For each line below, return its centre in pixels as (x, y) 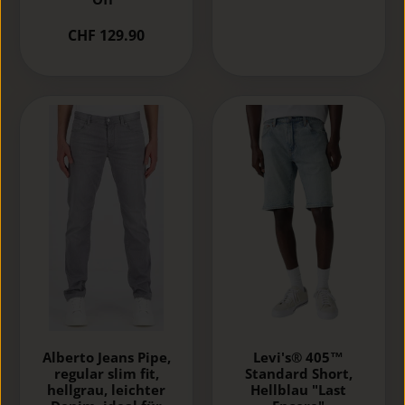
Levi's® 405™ (299, 358)
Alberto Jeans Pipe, (106, 358)
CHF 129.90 (107, 36)
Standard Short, (298, 374)
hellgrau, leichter (107, 390)
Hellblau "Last (299, 390)
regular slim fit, (106, 374)
